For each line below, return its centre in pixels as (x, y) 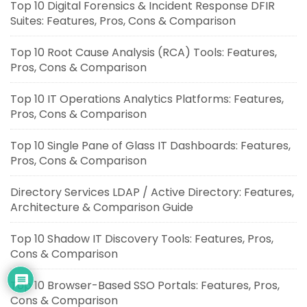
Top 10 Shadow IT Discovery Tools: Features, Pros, (142, 238)
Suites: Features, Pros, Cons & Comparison (123, 21)
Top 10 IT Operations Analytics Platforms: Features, (147, 99)
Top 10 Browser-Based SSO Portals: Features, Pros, (145, 285)
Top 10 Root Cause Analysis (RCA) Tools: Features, (144, 52)
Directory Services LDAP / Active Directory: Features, (152, 192)
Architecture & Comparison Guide (102, 207)
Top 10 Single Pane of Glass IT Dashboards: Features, (150, 145)
